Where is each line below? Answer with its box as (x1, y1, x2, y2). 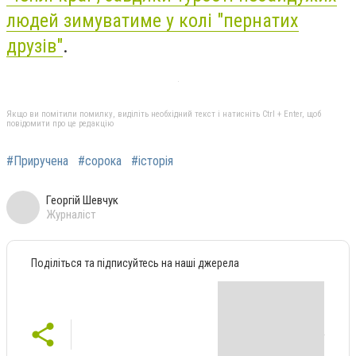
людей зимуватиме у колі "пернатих (6, 9, 299, 32)
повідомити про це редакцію (6, 118, 114, 129)
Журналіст (46, 207, 96, 222)
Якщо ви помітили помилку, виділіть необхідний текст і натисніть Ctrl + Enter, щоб (6, 108, 321, 119)
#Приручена (6, 153, 68, 168)
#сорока (78, 153, 122, 168)
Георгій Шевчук (46, 192, 118, 207)
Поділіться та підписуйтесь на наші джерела (31, 256, 239, 269)
